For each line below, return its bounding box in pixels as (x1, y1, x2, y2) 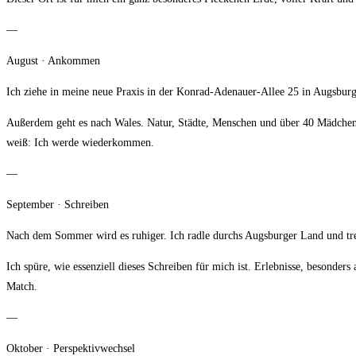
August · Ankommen (6, 55, 100, 68)
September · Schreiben (6, 199, 109, 211)
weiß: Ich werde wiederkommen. (6, 137, 154, 149)
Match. (6, 281, 37, 293)
